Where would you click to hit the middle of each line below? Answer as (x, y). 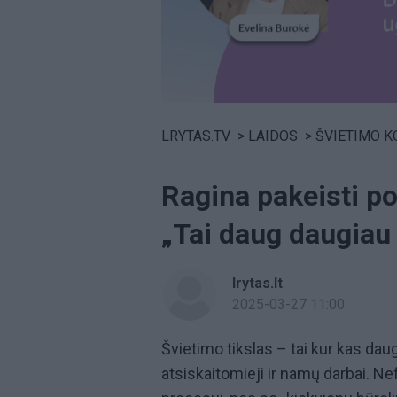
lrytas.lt (257, 283)
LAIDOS (273, 136)
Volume (184, 108)
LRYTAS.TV (196, 136)
